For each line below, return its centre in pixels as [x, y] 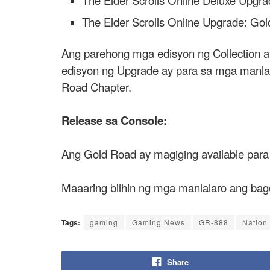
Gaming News [159, 222]
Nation [255, 222]
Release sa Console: [114, 120]
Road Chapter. [96, 86]
